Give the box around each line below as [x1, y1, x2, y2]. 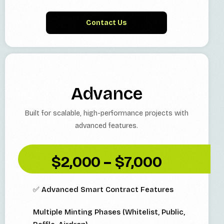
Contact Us [86, 18, 127, 27]
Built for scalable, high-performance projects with [24, 109, 188, 118]
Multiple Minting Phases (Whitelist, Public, [33, 207, 185, 217]
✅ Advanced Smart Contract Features [33, 185, 173, 194]
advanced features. [75, 121, 138, 130]
